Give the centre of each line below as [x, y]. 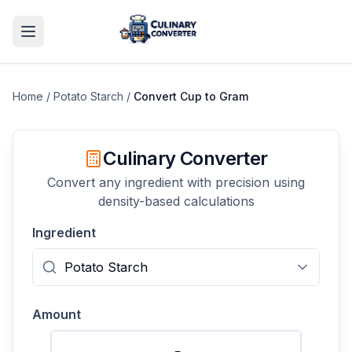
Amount [57, 314]
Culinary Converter [185, 158]
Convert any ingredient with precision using [176, 182]
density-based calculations [176, 201]
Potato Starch [88, 96]
